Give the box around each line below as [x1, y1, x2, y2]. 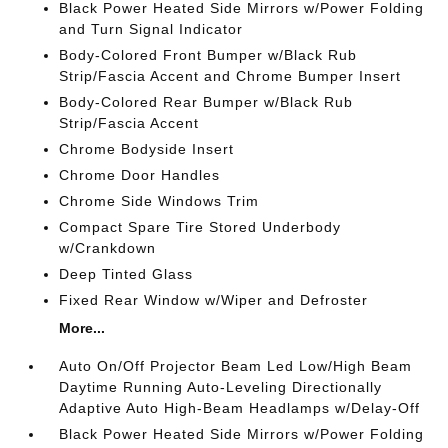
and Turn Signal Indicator [59, 21, 244, 37]
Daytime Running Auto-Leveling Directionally [59, 379, 383, 395]
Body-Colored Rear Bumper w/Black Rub [59, 94, 354, 110]
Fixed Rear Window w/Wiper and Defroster [59, 292, 369, 308]
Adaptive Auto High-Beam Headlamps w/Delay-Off [59, 400, 421, 416]
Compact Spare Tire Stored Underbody [59, 219, 342, 235]
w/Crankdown [59, 240, 157, 256]
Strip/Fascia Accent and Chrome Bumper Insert [59, 68, 402, 84]
